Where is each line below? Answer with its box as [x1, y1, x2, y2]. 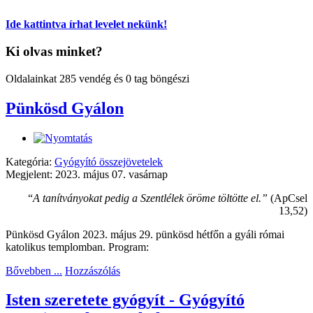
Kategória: [6, 155, 54, 168]
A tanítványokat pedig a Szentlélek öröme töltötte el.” [33, 191, 268, 204]
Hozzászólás [65, 264, 120, 277]
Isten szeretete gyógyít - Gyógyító [6, 291, 245, 310]
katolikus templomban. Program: [6, 240, 149, 253]
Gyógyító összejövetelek [54, 155, 163, 168]
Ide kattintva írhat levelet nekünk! [6, 18, 167, 31]
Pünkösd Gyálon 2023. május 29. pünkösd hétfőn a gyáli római [6, 228, 284, 240]
